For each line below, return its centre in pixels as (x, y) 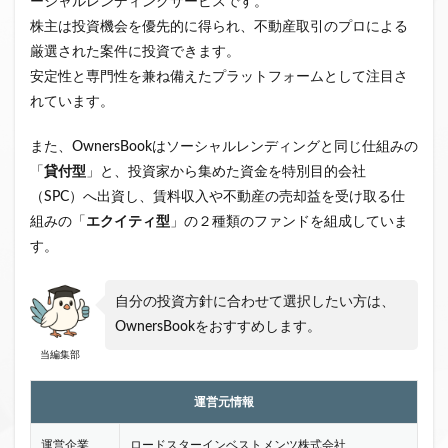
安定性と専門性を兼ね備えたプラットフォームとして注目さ (219, 76)
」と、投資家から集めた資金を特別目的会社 (226, 171)
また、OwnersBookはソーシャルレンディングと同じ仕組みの (224, 146)
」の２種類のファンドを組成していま (289, 221)
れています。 (72, 101)
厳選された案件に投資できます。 (135, 51)
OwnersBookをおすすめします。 (218, 326)
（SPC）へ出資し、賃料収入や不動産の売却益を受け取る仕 (217, 196)
